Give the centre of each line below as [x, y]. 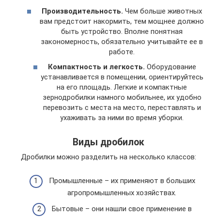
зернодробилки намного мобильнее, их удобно [122, 97]
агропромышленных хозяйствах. [122, 193]
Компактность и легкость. [96, 67]
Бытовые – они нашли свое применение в [122, 209]
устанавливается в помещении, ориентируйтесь [122, 77]
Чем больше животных [163, 11]
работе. [122, 52]
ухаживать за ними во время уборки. [122, 118]
